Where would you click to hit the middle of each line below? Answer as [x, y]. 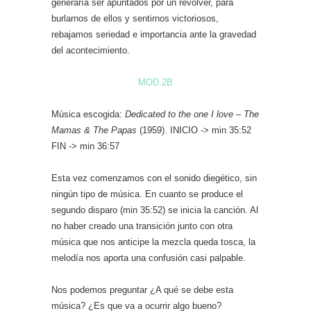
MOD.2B [155, 82]
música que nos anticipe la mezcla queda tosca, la [153, 242]
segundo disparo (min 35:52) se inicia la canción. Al [155, 210]
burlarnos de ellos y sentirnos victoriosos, [135, 18]
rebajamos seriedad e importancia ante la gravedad [154, 34]
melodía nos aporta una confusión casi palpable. [149, 258]
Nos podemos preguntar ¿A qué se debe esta [142, 290]
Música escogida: [88, 114]
